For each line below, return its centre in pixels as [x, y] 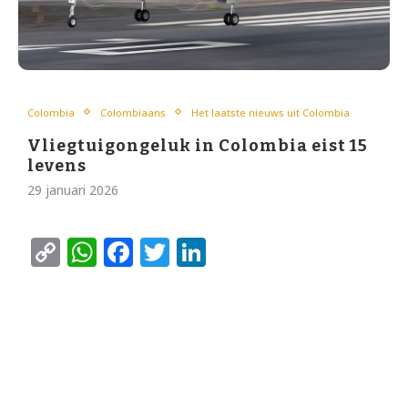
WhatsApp [168, 251]
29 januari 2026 [73, 189]
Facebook [200, 251]
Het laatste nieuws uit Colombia [270, 112]
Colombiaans [133, 112]
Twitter [219, 251]
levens [57, 165]
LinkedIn [267, 251]
